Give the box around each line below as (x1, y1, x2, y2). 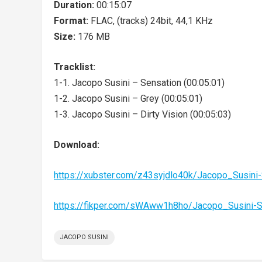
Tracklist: (54, 61, 95, 73)
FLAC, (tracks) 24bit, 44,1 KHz (91, 15, 213, 26)
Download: (54, 139, 99, 150)
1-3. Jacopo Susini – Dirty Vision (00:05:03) (54, 109, 231, 120)
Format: (54, 15, 91, 26)
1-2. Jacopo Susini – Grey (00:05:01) (54, 93, 202, 104)
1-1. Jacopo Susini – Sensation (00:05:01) (54, 77, 225, 88)
